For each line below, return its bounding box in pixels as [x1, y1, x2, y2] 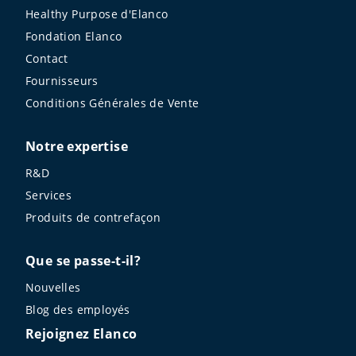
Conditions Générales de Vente [25, 95, 199, 111]
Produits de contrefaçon [25, 210, 161, 226]
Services [25, 188, 72, 203]
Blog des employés [25, 302, 130, 318]
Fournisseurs [25, 73, 99, 89]
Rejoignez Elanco [25, 325, 137, 343]
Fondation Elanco [25, 29, 122, 44]
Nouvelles [25, 280, 81, 296]
